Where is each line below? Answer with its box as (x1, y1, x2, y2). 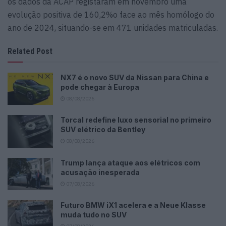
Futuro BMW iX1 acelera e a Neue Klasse (61, 200, 206, 209)
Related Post (8, 46, 52, 56)
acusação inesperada (61, 167, 140, 177)
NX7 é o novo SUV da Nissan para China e (61, 73, 209, 82)
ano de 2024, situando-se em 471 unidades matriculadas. (8, 22, 218, 33)
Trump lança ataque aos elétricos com (61, 158, 200, 167)
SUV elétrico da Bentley (61, 125, 145, 134)
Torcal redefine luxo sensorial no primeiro (61, 116, 211, 125)
